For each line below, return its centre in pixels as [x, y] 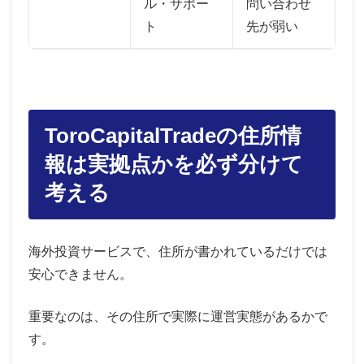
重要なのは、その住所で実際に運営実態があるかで [178, 316]
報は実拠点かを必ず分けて [174, 165]
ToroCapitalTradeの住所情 [173, 136]
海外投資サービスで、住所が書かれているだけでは [178, 251]
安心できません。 [80, 274]
